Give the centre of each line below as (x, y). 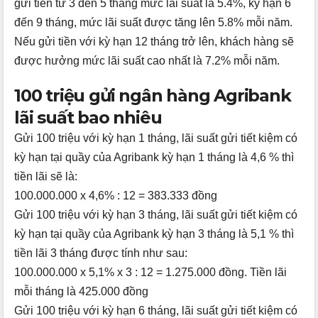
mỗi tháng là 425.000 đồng (81, 292)
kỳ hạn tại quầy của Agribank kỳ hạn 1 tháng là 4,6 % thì (154, 158)
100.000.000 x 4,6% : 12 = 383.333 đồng (116, 196)
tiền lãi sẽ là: (46, 177)
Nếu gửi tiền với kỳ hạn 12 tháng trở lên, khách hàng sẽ (154, 42)
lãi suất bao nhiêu (88, 118)
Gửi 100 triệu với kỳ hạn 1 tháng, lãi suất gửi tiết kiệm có (156, 138)
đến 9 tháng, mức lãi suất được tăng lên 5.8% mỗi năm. (153, 23)
